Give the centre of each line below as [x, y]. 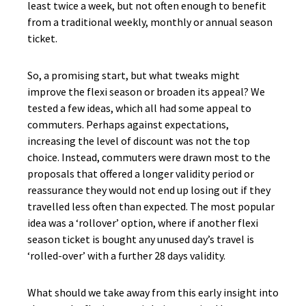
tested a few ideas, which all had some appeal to [139, 108]
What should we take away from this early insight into [153, 292]
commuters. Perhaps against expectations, [128, 124]
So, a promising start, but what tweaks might [134, 75]
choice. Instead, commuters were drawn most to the [149, 157]
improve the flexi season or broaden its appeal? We [146, 92]
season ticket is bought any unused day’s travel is [141, 239]
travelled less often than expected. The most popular [151, 206]
